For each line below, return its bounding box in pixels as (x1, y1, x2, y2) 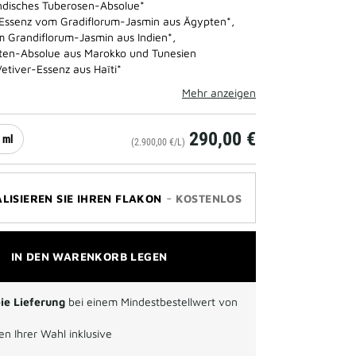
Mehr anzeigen (182, 86, 256, 99)
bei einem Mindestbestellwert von (65, 295, 238, 308)
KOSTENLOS (175, 192, 242, 205)
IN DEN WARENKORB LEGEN (10, 250, 168, 263)
